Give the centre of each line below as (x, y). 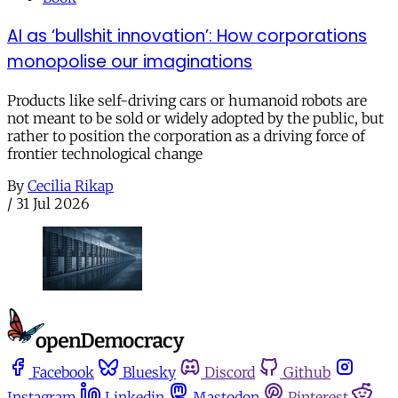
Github (307, 372)
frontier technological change (105, 153)
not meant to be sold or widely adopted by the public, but (195, 118)
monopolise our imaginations (130, 61)
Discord (230, 372)
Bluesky (149, 372)
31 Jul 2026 (53, 203)
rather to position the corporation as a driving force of (186, 135)
